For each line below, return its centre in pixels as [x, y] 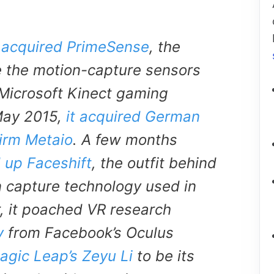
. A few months [125, 140]
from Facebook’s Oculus [89, 233]
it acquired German [133, 117]
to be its [164, 256]
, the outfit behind [154, 163]
